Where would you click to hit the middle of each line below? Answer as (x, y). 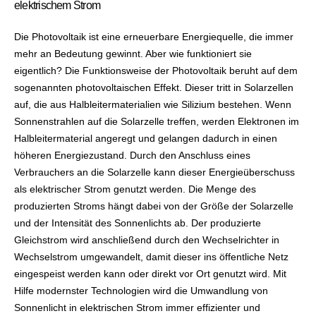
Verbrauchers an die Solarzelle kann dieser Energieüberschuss (154, 172)
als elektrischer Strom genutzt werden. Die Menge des (135, 189)
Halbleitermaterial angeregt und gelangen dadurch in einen (146, 138)
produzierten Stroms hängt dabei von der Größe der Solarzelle (154, 206)
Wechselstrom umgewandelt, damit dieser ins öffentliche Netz (151, 256)
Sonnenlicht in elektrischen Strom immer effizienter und (137, 307)
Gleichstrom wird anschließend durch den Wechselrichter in (147, 239)
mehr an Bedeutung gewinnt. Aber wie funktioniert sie (133, 53)
